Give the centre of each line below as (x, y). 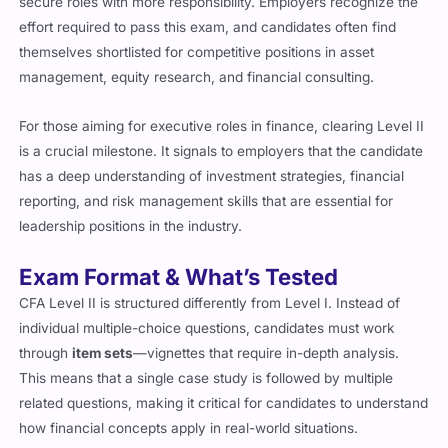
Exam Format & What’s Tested (179, 253)
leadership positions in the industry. (131, 202)
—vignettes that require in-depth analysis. (266, 329)
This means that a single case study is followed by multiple (206, 354)
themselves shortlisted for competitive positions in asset (197, 28)
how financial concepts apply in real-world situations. (189, 404)
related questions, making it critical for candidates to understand (224, 379)
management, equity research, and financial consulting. (197, 53)
